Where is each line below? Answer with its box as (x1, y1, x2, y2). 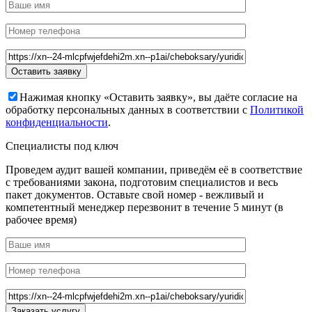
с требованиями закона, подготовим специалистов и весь (6, 176, 278, 189)
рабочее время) (6, 214, 77, 226)
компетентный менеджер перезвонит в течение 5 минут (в (6, 201, 283, 214)
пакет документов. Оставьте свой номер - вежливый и (6, 189, 264, 201)
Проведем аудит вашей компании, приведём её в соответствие (6, 164, 302, 176)
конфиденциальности (6, 116, 108, 129)
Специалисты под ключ (6, 140, 118, 153)
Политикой (250, 104, 304, 116)
